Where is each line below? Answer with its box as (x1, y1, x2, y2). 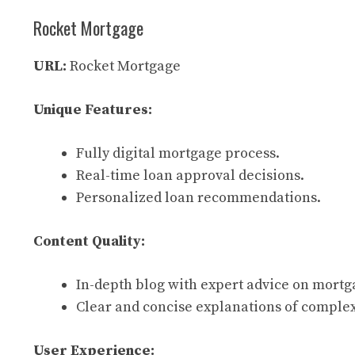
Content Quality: (33, 232, 145, 250)
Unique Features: (33, 101, 152, 119)
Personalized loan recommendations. (76, 189, 321, 207)
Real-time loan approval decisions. (76, 166, 304, 185)
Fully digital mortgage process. (76, 144, 280, 162)
